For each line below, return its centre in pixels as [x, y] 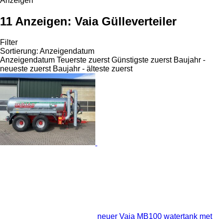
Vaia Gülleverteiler [126, 21]
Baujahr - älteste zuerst [93, 68]
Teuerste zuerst [83, 60]
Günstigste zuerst [142, 60]
